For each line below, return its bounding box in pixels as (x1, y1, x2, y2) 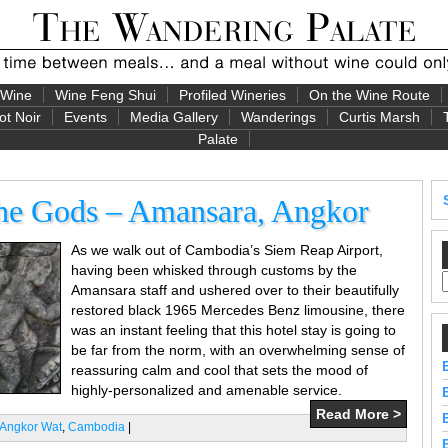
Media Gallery (130, 109, 218, 125)
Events (64, 109, 107, 125)
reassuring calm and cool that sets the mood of (71, 362, 368, 378)
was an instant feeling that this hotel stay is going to (71, 322, 396, 338)
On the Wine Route (308, 87, 430, 103)
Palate (198, 131, 238, 147)
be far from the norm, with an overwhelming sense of (71, 342, 405, 358)
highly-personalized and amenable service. (71, 382, 342, 398)
